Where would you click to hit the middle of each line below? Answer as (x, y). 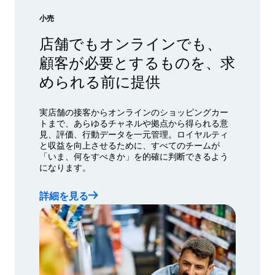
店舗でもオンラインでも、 (130, 42)
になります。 (65, 167)
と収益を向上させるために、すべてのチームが (130, 145)
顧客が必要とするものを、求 (137, 61)
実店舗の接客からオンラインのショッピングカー (134, 111)
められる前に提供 (100, 80)
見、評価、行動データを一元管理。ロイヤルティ (134, 134)
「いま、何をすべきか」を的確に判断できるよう (134, 156)
